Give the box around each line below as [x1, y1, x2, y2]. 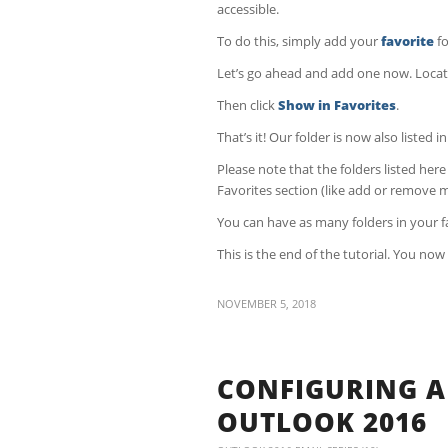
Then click [217, 95, 278, 114]
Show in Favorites [278, 95, 396, 114]
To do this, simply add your [217, 31, 381, 50]
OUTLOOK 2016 [217, 404, 427, 441]
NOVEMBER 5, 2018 [217, 297, 316, 312]
